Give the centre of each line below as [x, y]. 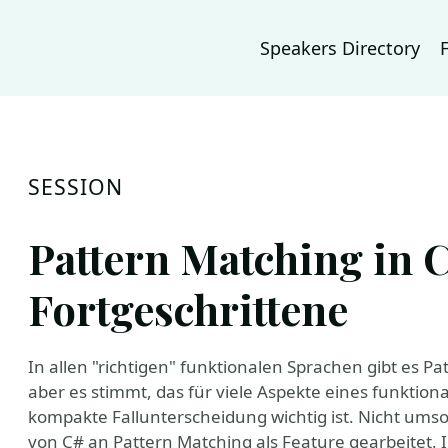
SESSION [76, 186]
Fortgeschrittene [188, 308]
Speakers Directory [340, 48]
